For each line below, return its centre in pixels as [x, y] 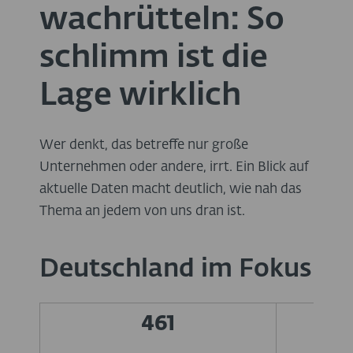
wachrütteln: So [162, 20]
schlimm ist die [154, 58]
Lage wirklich [140, 96]
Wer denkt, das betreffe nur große [144, 145]
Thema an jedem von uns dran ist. [142, 211]
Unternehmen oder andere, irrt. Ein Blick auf [174, 167]
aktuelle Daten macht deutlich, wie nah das [171, 189]
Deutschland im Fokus [175, 269]
